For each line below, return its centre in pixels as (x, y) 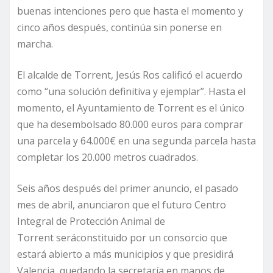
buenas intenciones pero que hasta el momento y (130, 11)
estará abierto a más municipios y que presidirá (125, 254)
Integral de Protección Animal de (91, 222)
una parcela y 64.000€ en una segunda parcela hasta (136, 141)
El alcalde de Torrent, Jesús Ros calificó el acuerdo (130, 75)
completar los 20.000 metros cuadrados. (109, 158)
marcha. (36, 44)
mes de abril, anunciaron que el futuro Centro (122, 205)
